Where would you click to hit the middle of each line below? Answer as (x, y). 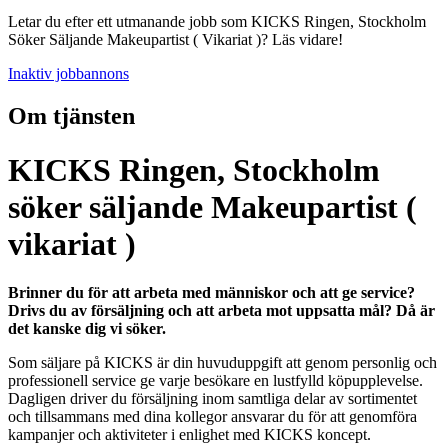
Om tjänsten (71, 116)
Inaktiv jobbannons (68, 74)
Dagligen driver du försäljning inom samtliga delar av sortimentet (212, 399)
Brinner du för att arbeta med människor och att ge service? (211, 293)
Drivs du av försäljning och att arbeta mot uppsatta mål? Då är (221, 311)
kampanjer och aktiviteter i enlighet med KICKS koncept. (189, 435)
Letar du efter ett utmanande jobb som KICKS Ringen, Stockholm (217, 22)
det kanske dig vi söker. (87, 329)
